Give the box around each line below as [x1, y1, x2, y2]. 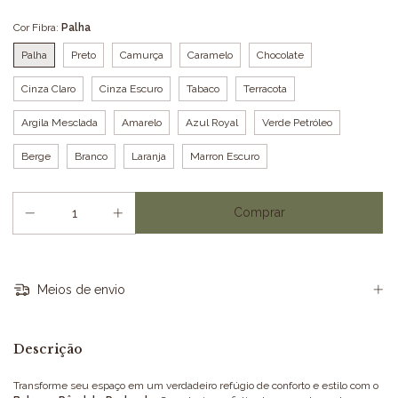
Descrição [13, 340, 83, 357]
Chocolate [257, 49, 304, 62]
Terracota [243, 83, 287, 96]
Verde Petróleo [262, 116, 332, 130]
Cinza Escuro [99, 83, 163, 96]
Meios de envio [33, 283, 125, 298]
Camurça [120, 49, 163, 62]
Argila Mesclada [21, 116, 98, 130]
